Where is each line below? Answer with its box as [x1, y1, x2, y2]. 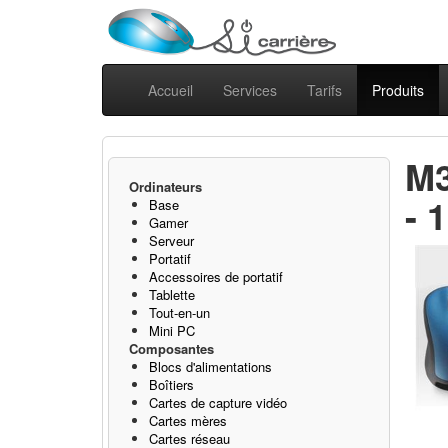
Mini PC [149, 321, 195, 340]
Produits [372, 80, 424, 100]
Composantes [129, 339, 214, 358]
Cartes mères [149, 411, 227, 430]
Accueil [148, 80, 193, 100]
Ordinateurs [129, 177, 202, 196]
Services [223, 80, 277, 100]
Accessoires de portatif [149, 267, 283, 286]
